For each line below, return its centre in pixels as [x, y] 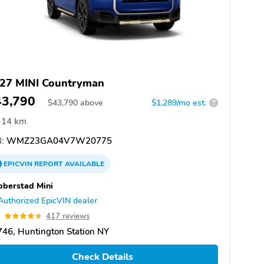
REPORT [49, 164]
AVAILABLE [84, 164]
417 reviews [68, 216]
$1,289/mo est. [179, 103]
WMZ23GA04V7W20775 [58, 141]
